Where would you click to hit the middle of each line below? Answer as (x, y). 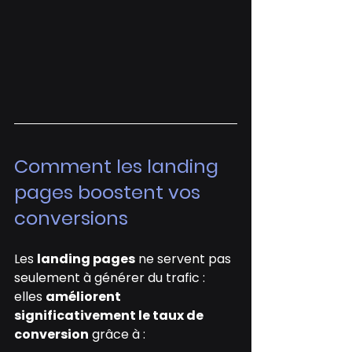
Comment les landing (119, 166)
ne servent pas (185, 258)
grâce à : (117, 334)
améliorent (84, 296)
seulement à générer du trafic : (111, 277)
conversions (71, 218)
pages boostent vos (110, 192)
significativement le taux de (110, 315)
